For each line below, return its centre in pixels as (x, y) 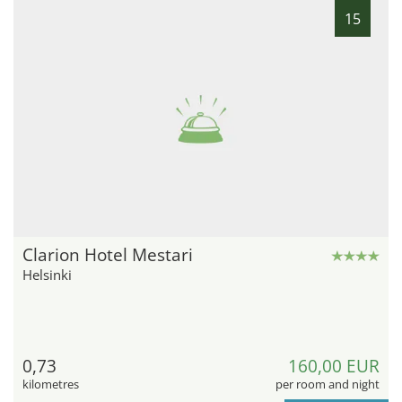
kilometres (51, 385)
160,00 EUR (334, 367)
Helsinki (47, 275)
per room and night (328, 385)
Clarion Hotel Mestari (108, 255)
